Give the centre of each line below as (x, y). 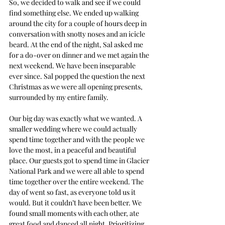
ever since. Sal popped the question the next (78, 76)
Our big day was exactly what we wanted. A (76, 118)
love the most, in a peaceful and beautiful (73, 150)
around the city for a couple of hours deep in (79, 23)
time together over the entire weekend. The (77, 181)
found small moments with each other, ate (75, 213)
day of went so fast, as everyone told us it (73, 192)
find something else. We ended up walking (75, 13)
